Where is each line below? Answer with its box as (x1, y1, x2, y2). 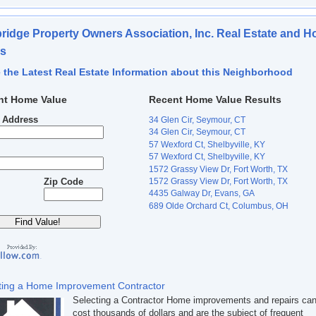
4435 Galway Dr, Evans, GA (149, 188, 255, 199)
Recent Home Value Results (149, 94, 281, 105)
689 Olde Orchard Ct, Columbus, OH (149, 200, 288, 211)
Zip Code (44, 176, 83, 187)
